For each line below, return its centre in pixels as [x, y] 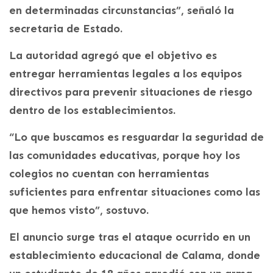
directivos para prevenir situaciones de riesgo [131, 92]
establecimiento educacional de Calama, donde [135, 255]
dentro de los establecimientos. [92, 110]
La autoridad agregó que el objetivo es [113, 55]
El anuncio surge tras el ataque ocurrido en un [130, 237]
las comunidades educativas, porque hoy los [125, 155]
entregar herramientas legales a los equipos [126, 73]
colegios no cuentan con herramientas [109, 173]
